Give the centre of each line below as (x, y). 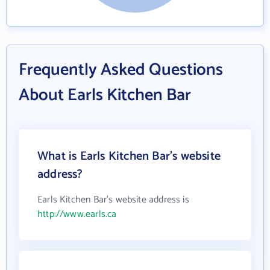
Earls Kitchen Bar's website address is (113, 200)
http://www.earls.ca (77, 214)
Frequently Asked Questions (121, 70)
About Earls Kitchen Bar (105, 95)
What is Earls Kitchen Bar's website (129, 156)
